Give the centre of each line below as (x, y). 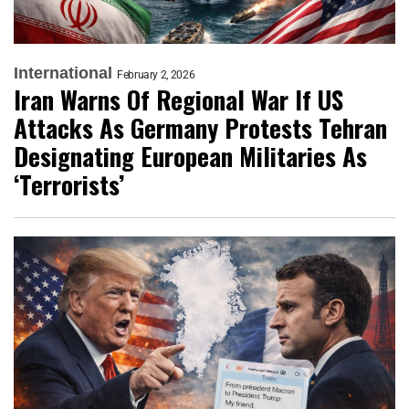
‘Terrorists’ (69, 185)
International (63, 73)
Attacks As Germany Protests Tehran (200, 128)
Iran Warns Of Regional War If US (178, 100)
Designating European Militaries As (190, 157)
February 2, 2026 (156, 75)
